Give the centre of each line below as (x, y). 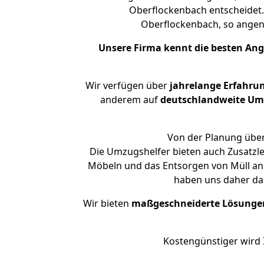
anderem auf (130, 100)
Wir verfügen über (126, 85)
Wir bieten (107, 203)
